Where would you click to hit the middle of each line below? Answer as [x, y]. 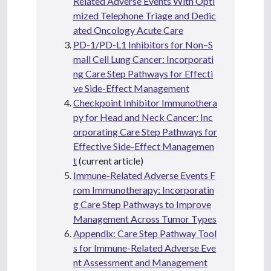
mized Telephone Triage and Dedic [145, 15]
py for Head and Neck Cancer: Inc [143, 117]
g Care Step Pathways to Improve [142, 204]
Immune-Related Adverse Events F [144, 175]
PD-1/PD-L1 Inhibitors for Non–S [143, 44]
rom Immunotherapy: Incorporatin [144, 189]
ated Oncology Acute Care [128, 30]
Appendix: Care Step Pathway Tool [145, 233]
